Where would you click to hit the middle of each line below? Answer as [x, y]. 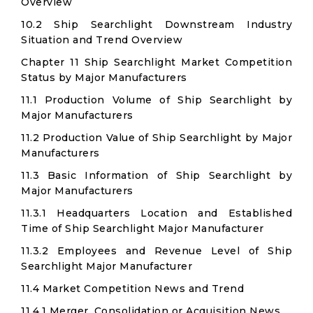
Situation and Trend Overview [102, 40]
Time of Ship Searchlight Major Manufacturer [143, 228]
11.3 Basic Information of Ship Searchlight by [156, 175]
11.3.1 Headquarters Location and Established [156, 213]
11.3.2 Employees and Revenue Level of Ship [156, 251]
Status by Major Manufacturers [104, 78]
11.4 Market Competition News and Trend [132, 289]
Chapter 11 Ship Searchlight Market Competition [156, 62]
